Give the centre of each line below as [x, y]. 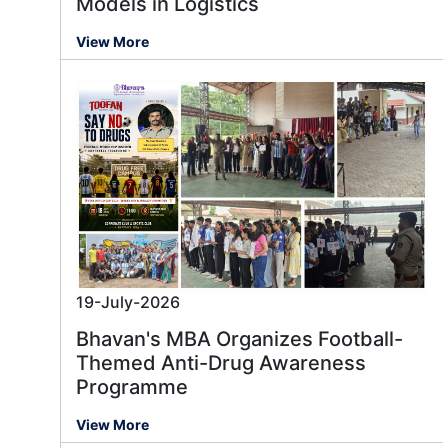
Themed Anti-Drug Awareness [221, 363]
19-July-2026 [128, 302]
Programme [132, 387]
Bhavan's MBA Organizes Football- [239, 339]
